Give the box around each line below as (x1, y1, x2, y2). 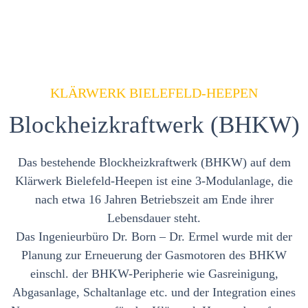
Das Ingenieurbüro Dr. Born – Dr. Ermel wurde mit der (16, 230, 292, 243)
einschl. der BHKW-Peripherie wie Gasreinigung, (30, 267, 278, 280)
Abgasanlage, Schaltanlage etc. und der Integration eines (12, 285, 296, 299)
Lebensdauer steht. (107, 211, 201, 225)
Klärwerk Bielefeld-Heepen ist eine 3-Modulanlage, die (15, 174, 293, 188)
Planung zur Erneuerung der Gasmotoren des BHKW (21, 248, 287, 262)
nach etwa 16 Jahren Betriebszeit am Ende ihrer (34, 192, 274, 206)
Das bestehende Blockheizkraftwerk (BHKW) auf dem (17, 155, 291, 169)
